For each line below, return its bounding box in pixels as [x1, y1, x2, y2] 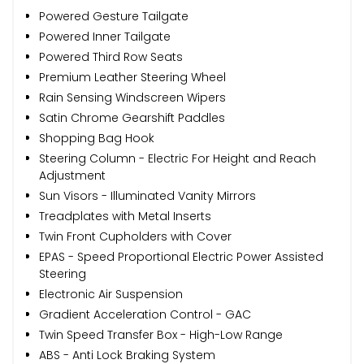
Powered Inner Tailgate [39, 28, 171, 45]
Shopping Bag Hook [39, 129, 154, 146]
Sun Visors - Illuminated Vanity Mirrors [39, 187, 256, 204]
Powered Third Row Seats [39, 48, 183, 65]
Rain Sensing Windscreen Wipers [39, 89, 226, 106]
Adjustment [39, 167, 106, 184]
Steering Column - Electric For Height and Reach [39, 149, 316, 167]
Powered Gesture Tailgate [39, 7, 188, 24]
